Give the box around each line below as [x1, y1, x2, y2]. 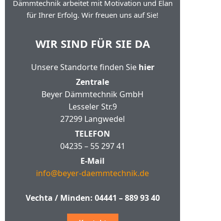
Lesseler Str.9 [68, 101, 117, 112]
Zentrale [76, 76, 110, 87]
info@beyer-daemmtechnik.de [36, 168, 149, 179]
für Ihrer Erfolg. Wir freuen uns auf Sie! [27, 10, 159, 20]
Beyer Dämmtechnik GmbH [41, 89, 144, 100]
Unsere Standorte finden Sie [31, 62, 139, 73]
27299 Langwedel [60, 113, 125, 124]
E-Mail [80, 155, 105, 166]
